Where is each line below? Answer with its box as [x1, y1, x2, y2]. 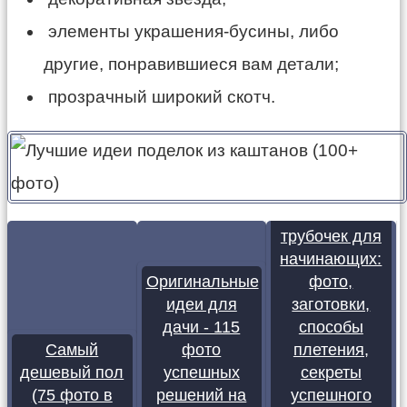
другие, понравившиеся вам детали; [44, 55, 339, 74]
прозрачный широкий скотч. [44, 87, 275, 107]
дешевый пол [20, 363, 124, 382]
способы [298, 318, 363, 337]
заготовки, [292, 295, 371, 314]
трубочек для [280, 227, 382, 246]
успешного [290, 386, 372, 405]
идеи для [165, 295, 237, 314]
